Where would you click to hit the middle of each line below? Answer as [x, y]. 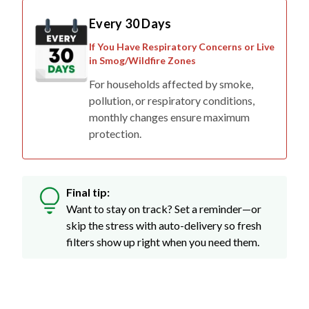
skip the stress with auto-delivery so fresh [164, 201]
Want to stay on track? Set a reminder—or [164, 184]
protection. [115, 109]
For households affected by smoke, [171, 59]
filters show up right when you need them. [163, 217]
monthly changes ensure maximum [169, 92]
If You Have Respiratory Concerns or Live [182, 22]
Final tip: [88, 168]
